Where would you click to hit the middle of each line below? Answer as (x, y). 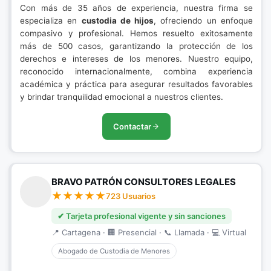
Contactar (132, 126)
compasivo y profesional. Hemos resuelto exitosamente (136, 33)
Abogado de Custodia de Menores (114, 251)
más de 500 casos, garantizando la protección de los (136, 46)
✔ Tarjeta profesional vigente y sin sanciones (142, 216)
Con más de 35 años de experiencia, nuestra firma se (136, 8)
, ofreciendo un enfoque (204, 21)
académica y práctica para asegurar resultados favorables (136, 84)
